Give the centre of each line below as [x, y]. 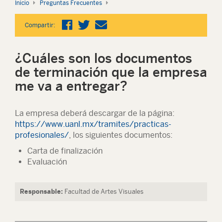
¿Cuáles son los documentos [104, 58]
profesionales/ [42, 135]
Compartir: [40, 25]
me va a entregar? [71, 86]
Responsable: [41, 192]
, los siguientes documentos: [121, 135]
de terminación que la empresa [111, 72]
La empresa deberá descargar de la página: [95, 113]
